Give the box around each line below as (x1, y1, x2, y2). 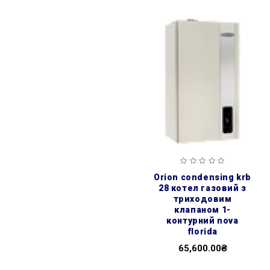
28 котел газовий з (159, 183, 246, 193)
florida (187, 227, 218, 237)
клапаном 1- (174, 205, 231, 215)
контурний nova (166, 216, 239, 226)
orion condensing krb (153, 172, 160, 183)
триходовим (173, 194, 232, 204)
